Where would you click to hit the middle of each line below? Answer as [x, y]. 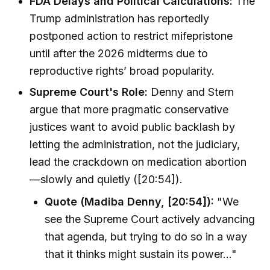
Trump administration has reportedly [120, 19]
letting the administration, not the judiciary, [135, 145]
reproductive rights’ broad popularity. [122, 71]
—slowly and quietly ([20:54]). [106, 180]
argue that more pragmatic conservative [129, 110]
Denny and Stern [191, 92]
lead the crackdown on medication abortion [138, 162]
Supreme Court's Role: [89, 92]
